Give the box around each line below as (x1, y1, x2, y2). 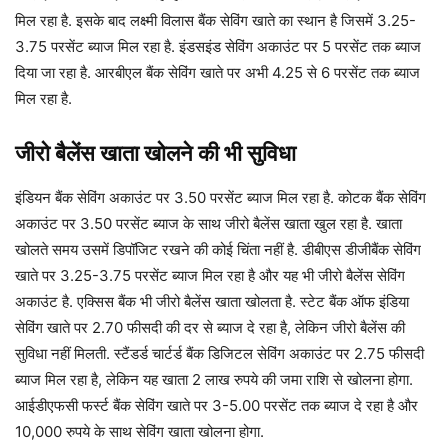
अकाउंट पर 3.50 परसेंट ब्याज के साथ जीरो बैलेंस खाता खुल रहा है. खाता (15, 214, 402, 234)
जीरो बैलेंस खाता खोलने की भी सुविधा (15, 140, 296, 167)
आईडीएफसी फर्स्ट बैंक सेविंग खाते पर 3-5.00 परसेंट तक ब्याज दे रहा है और (15, 396, 418, 416)
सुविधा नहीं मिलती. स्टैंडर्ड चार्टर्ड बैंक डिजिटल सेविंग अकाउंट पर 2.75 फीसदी (15, 344, 424, 364)
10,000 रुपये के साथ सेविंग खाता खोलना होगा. (15, 422, 264, 442)
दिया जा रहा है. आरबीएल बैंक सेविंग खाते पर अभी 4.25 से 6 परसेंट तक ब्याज (15, 63, 420, 83)
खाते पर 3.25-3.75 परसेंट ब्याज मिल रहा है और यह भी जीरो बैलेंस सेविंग (15, 266, 405, 286)
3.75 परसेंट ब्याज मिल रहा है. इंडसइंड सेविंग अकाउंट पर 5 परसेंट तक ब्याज (15, 37, 421, 57)
